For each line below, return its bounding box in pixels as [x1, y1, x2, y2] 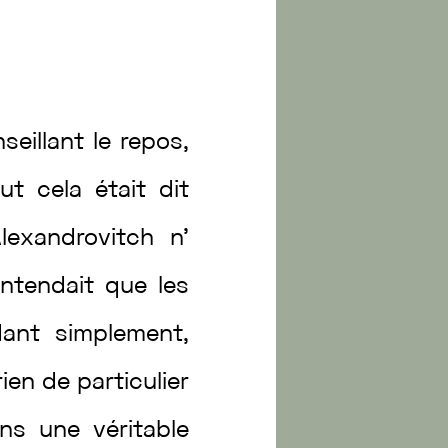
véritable [92, 420, 189, 442]
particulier [76, 372, 189, 394]
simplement [54, 324, 183, 346]
